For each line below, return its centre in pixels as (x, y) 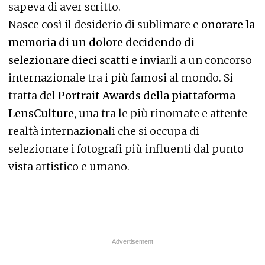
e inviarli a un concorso (192, 60)
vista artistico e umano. (69, 167)
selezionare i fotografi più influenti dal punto (126, 149)
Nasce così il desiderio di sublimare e (105, 25)
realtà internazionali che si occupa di (104, 131)
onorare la (228, 25)
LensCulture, (42, 113)
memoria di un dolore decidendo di (101, 42)
